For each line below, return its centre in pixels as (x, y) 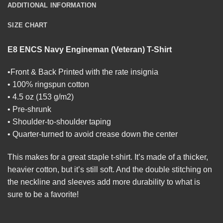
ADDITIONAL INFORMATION (52, 5)
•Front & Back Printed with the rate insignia (83, 72)
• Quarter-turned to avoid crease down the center (93, 134)
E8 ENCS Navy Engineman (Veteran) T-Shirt (90, 49)
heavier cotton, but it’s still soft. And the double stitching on (110, 170)
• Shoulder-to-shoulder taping (59, 122)
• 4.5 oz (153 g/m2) (41, 97)
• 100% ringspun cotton (48, 85)
